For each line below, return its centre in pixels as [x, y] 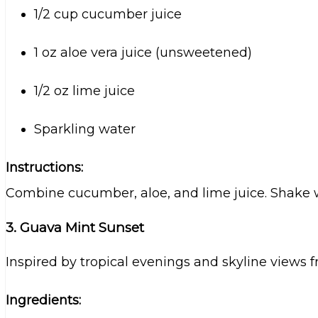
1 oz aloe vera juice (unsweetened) [143, 53]
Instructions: [44, 168]
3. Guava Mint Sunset [75, 227]
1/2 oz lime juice [84, 91]
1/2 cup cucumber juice [108, 15]
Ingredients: [43, 300]
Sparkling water [85, 130]
